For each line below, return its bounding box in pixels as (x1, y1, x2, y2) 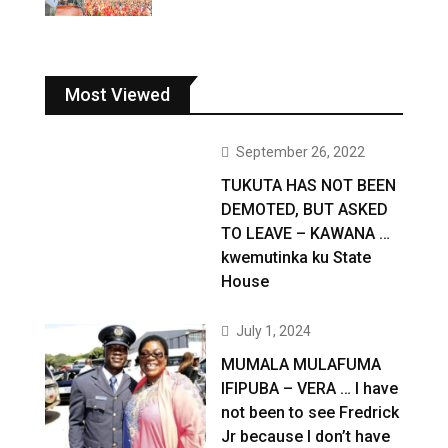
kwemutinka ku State (221, 247, 372, 267)
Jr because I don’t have (221, 426, 391, 446)
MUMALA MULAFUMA (221, 354, 382, 374)
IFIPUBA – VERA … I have (221, 378, 399, 398)
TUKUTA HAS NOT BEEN (221, 175, 397, 195)
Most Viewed (65, 83, 170, 105)
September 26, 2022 (236, 143, 366, 160)
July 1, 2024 (236, 322, 312, 339)
